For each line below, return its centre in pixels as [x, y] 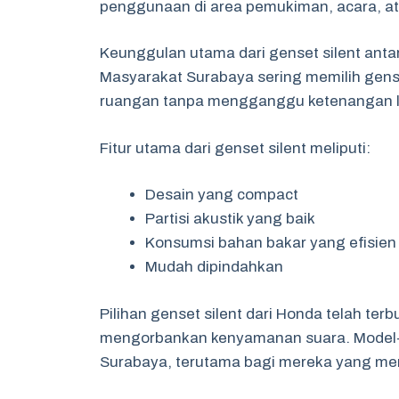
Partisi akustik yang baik [230, 219]
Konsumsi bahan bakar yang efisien [271, 243]
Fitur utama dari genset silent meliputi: [235, 148]
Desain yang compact [222, 195]
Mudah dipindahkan [214, 267]
